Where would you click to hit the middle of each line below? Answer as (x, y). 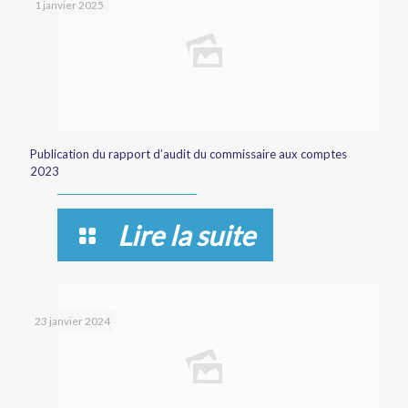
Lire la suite (186, 235)
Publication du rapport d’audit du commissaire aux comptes (189, 154)
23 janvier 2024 (72, 321)
